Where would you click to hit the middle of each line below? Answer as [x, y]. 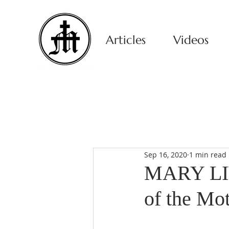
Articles [126, 40]
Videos [191, 40]
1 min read [208, 154]
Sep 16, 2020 [166, 154]
